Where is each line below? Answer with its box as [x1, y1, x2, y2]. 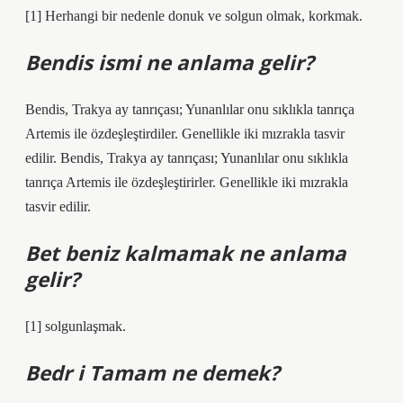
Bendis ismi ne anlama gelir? [25, 49, 314, 76]
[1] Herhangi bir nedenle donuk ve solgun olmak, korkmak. [25, 8, 363, 23]
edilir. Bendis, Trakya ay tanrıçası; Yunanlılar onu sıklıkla [25, 150, 348, 166]
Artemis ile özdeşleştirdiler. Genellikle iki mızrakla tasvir [25, 126, 345, 141]
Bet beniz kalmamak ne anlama [25, 239, 346, 267]
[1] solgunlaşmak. [25, 318, 126, 334]
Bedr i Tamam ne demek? [25, 359, 280, 387]
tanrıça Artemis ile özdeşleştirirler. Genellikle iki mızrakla [25, 175, 348, 190]
